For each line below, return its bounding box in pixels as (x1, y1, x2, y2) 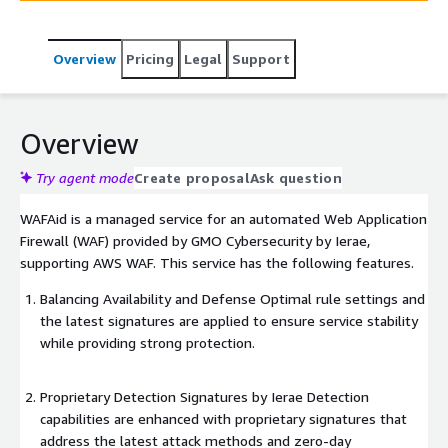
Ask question (249, 168, 342, 186)
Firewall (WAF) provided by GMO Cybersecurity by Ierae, (20, 231, 370, 249)
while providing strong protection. (40, 333, 255, 351)
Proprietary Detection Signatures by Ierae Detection (40, 387, 369, 405)
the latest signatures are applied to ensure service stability (40, 311, 418, 329)
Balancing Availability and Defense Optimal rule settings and (40, 289, 425, 307)
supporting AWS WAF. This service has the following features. (20, 253, 414, 271)
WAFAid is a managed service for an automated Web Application (20, 209, 427, 227)
